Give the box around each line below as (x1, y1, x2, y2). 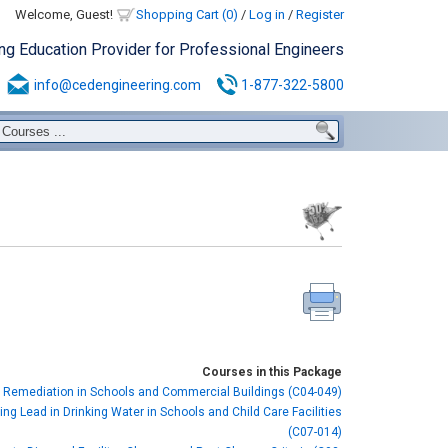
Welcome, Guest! (14, 7, 116, 22)
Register (295, 7, 344, 22)
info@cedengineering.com (33, 77, 201, 93)
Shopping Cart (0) (135, 7, 238, 22)
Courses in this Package (201, 365, 342, 379)
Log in (248, 7, 285, 22)
